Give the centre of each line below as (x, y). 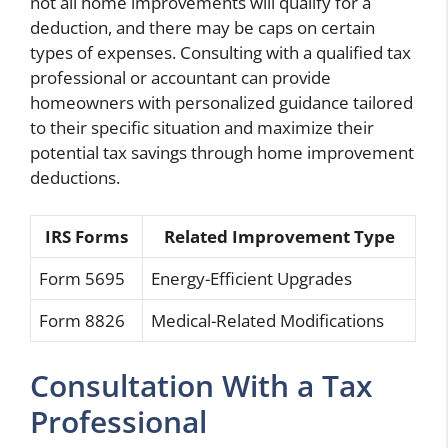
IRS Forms (86, 237)
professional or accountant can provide (180, 77)
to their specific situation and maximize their (202, 127)
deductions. (75, 177)
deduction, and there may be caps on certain (202, 27)
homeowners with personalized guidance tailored (221, 102)
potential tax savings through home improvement (222, 152)
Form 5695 (82, 279)
